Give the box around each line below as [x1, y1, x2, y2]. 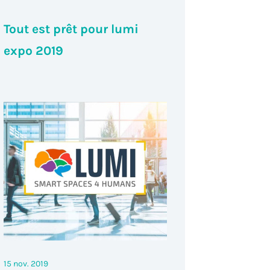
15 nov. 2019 [3, 258, 48, 269]
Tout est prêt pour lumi [3, 21, 139, 36]
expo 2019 [3, 43, 63, 58]
